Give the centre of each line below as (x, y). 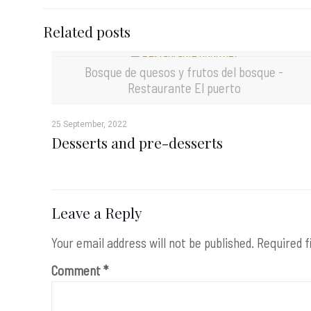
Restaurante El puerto (184, 88)
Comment (78, 270)
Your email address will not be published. (153, 243)
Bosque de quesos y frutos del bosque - (184, 72)
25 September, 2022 (90, 124)
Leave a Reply (97, 212)
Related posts (87, 31)
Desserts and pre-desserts (137, 142)
